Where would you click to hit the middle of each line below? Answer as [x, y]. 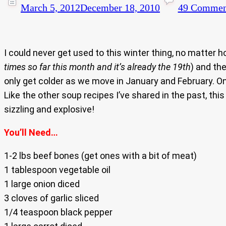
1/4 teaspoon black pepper [58, 212]
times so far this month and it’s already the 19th [97, 67]
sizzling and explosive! [49, 109]
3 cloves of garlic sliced [51, 198]
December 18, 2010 [120, 8]
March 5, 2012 [50, 8]
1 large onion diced [42, 184]
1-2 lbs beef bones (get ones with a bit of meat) [100, 156]
